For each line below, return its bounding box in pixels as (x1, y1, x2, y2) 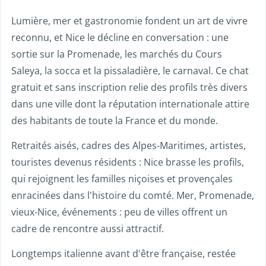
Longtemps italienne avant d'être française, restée (11, 247, 236, 260)
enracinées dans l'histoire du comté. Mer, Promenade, (11, 189, 254, 202)
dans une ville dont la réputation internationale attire (11, 97, 249, 110)
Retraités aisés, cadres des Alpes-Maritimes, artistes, (11, 139, 246, 152)
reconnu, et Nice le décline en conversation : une (11, 31, 229, 44)
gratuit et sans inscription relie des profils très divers (11, 81, 248, 94)
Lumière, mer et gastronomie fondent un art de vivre (11, 14, 248, 27)
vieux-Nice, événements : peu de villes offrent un (11, 205, 227, 218)
